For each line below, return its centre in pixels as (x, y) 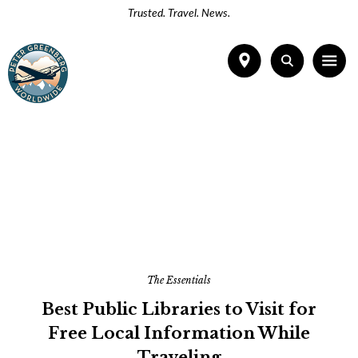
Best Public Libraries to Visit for (179, 309)
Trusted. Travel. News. (179, 14)
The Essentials (179, 280)
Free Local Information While (179, 333)
